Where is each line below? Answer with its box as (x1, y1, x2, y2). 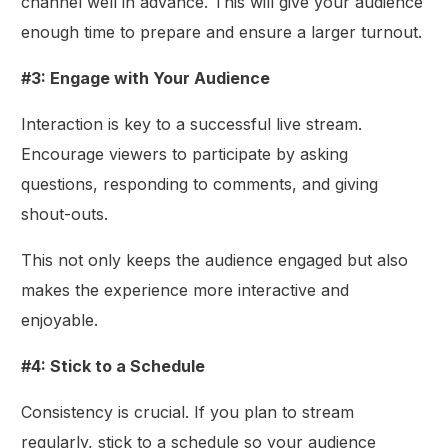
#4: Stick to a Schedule (21, 355, 206, 376)
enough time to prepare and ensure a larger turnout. (21, 21, 423, 42)
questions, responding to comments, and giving (21, 173, 379, 194)
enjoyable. (21, 309, 99, 330)
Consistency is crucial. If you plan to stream (21, 401, 355, 422)
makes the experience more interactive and (21, 279, 350, 300)
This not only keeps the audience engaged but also (21, 249, 409, 270)
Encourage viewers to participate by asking (21, 143, 349, 164)
